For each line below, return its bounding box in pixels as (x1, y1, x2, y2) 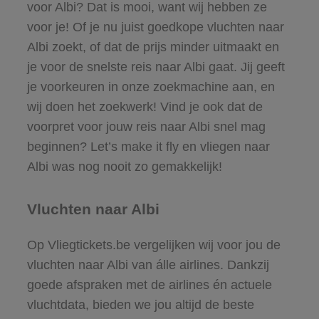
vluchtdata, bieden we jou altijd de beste (26, 297, 254, 312)
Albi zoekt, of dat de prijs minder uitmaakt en (26, 39, 279, 54)
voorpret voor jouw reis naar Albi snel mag (26, 119, 266, 134)
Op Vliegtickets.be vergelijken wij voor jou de (26, 237, 281, 252)
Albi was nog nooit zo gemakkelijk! (26, 159, 222, 174)
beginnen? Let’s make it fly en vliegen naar (26, 139, 270, 154)
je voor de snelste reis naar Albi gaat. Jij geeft (26, 59, 285, 74)
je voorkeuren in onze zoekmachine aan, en (26, 79, 275, 94)
